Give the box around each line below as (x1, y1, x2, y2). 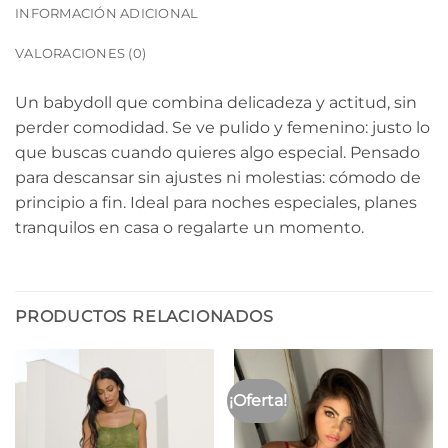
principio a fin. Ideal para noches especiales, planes (15, 193, 417, 213)
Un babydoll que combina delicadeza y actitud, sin (15, 93, 417, 113)
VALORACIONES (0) (15, 46, 147, 62)
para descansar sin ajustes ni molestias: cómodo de (15, 168, 421, 188)
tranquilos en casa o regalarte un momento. (15, 218, 364, 238)
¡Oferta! (229, 391, 288, 411)
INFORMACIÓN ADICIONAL (15, 6, 199, 22)
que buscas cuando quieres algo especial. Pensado (15, 143, 420, 163)
